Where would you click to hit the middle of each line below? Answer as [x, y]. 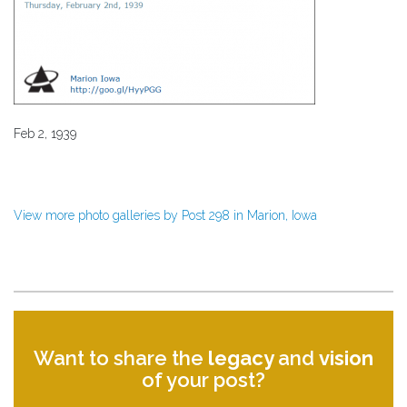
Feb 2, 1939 [45, 134]
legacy [243, 358]
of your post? [203, 380]
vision [346, 358]
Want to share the [121, 358]
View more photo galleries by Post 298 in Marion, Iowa [165, 216]
